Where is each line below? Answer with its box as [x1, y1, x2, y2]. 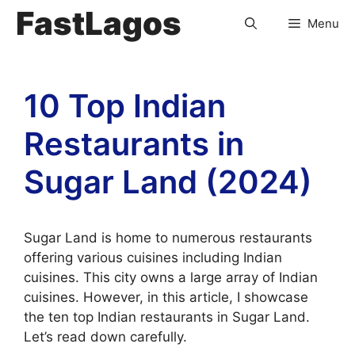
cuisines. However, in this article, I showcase [24, 289, 308, 305]
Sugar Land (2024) [24, 162, 312, 201]
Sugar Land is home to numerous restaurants [24, 230, 312, 246]
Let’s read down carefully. [24, 329, 187, 345]
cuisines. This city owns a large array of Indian [24, 269, 318, 285]
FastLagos [16, 4, 181, 43]
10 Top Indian [24, 86, 226, 125]
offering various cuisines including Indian [24, 250, 282, 265]
